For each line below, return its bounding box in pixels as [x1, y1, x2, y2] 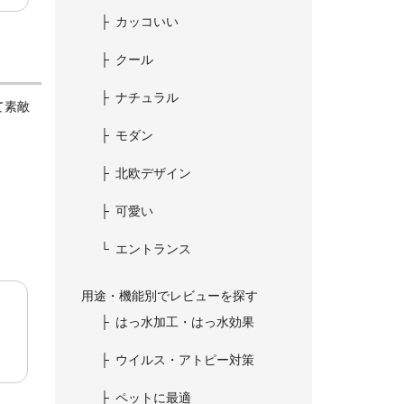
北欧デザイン [115, 166, 191, 180]
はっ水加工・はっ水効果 [115, 315, 254, 329]
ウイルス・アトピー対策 [115, 353, 254, 367]
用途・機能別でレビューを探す [81, 289, 258, 303]
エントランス [115, 242, 191, 256]
